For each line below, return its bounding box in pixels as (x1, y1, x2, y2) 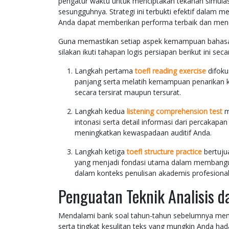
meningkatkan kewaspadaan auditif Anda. (75, 128, 212, 138)
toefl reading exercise (135, 66, 206, 76)
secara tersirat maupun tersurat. (75, 87, 181, 98)
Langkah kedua (75, 106, 127, 117)
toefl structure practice (127, 147, 202, 157)
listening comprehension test (127, 106, 222, 117)
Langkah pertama (75, 66, 135, 76)
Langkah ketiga (75, 147, 127, 157)
